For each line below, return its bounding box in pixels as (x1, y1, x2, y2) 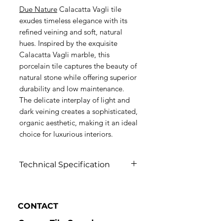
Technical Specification (19, 160, 110, 169)
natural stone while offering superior (19, 73, 137, 82)
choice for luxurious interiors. (19, 129, 113, 139)
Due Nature (19, 4, 57, 14)
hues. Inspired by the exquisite (19, 38, 117, 48)
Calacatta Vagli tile (57, 4, 121, 14)
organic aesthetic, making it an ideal (19, 118, 138, 127)
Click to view (19, 179, 63, 187)
